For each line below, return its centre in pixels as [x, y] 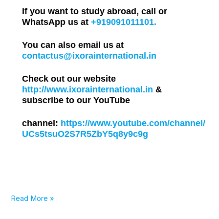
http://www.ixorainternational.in [88, 89]
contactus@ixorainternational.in [89, 55]
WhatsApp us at [57, 22]
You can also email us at [73, 45]
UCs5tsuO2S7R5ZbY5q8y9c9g [85, 134]
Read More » [33, 198]
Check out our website [69, 78]
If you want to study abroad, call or [95, 11]
